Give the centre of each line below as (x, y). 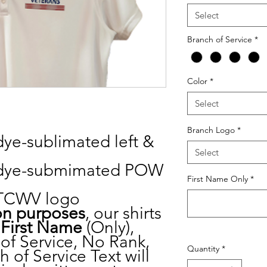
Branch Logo (211, 130)
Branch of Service (220, 39)
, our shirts (123, 213)
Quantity (203, 249)
